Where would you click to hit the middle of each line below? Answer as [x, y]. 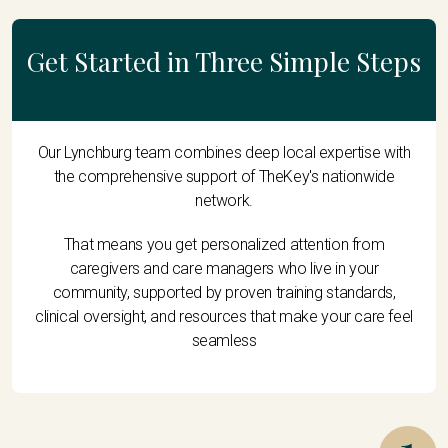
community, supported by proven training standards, [224, 293]
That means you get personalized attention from [224, 245]
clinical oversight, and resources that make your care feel [224, 317]
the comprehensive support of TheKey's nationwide [224, 177]
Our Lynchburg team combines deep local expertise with [224, 153]
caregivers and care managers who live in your [224, 269]
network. [224, 201]
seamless [224, 341]
